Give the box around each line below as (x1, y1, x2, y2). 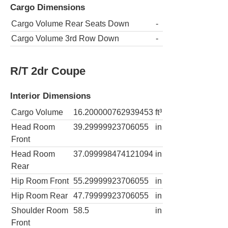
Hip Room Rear (11, 191, 68, 201)
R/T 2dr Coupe (10, 64, 85, 77)
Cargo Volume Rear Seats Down (11, 19, 129, 28)
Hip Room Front (11, 177, 69, 186)
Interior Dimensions (10, 90, 91, 101)
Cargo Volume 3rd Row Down (11, 34, 119, 43)
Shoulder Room (11, 206, 68, 215)
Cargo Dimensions (10, 2, 85, 12)
